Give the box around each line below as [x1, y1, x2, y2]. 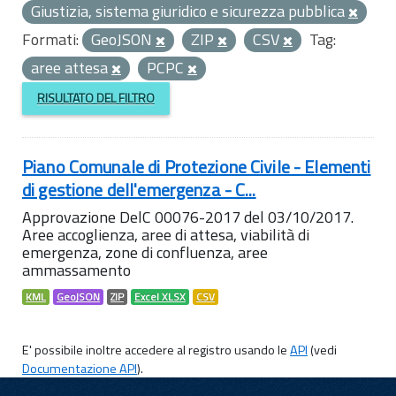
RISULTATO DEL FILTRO [36, 88, 155, 108]
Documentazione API [22, 358, 137, 378]
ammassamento [22, 257, 131, 282]
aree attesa [31, 56, 111, 80]
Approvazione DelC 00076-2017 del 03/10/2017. [22, 204, 354, 229]
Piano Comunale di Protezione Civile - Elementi [22, 152, 371, 180]
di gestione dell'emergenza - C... [22, 175, 256, 203]
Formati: [22, 27, 79, 51]
